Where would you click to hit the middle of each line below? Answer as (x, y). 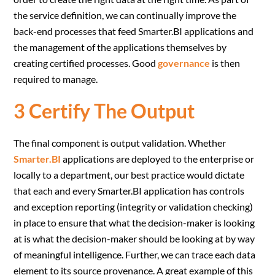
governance (184, 63)
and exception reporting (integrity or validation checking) (134, 207)
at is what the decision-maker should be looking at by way (134, 238)
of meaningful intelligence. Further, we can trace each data (135, 254)
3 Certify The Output (104, 111)
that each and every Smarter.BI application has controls (129, 191)
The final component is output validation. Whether (120, 143)
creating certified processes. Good (86, 63)
